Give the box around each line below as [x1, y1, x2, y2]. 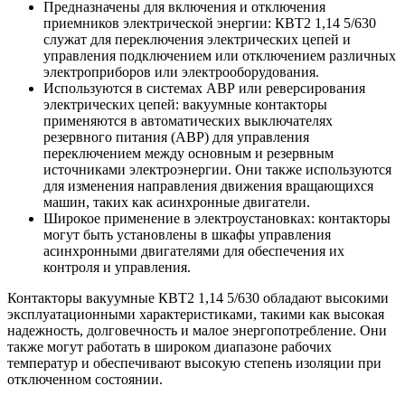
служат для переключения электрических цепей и [43, 32, 351, 48]
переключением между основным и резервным [43, 146, 334, 162]
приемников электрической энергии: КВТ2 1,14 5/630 [43, 15, 376, 32]
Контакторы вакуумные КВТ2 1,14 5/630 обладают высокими [7, 290, 389, 306]
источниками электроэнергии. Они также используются [43, 162, 391, 178]
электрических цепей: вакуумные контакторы [43, 97, 327, 113]
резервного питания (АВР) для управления [43, 129, 309, 146]
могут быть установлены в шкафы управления [43, 227, 331, 243]
